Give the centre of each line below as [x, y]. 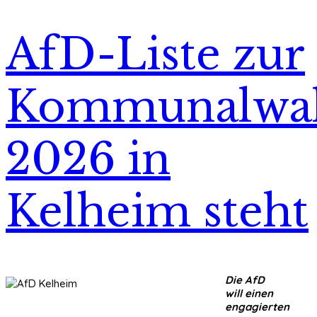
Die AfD [245, 279]
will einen [249, 293]
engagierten [257, 306]
